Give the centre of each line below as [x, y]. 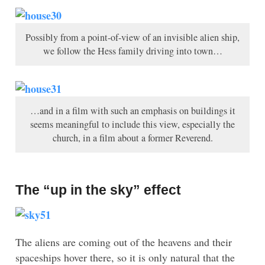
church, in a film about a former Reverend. [132, 138]
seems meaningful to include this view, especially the [132, 124]
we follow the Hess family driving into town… [132, 51]
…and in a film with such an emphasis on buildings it [132, 110]
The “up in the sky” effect [98, 190]
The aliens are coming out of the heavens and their [124, 242]
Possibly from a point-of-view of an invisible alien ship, [132, 37]
